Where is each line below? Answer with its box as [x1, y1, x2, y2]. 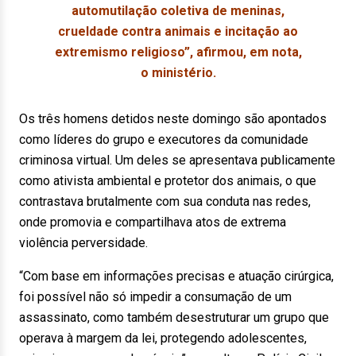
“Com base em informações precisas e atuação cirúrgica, [19, 269, 334, 284]
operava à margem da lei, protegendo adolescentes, [19, 331, 307, 346]
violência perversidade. [19, 235, 148, 250]
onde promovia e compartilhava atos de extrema [19, 215, 286, 230]
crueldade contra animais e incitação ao [58, 24, 298, 39]
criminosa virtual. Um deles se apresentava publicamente [19, 153, 335, 168]
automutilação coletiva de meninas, [72, 3, 284, 18]
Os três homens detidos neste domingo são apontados [19, 111, 327, 126]
